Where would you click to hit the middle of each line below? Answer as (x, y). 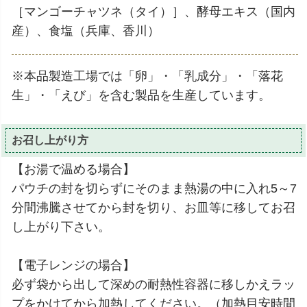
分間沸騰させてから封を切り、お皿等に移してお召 (153, 207)
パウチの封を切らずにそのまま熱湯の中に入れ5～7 (154, 188)
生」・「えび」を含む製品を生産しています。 (141, 96)
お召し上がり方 (50, 140)
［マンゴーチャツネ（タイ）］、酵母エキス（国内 (153, 12)
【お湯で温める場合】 (73, 169)
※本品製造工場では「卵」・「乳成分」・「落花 (147, 76)
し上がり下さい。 (61, 226)
